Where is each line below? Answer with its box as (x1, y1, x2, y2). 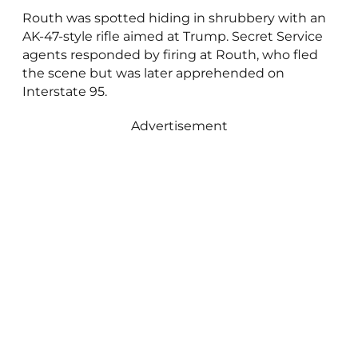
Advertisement (130, 118, 228, 134)
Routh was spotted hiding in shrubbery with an (22, 10, 326, 26)
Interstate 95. (22, 84, 107, 100)
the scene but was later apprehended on (22, 66, 284, 82)
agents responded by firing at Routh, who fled (22, 47, 318, 63)
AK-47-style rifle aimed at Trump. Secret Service (22, 29, 323, 45)
